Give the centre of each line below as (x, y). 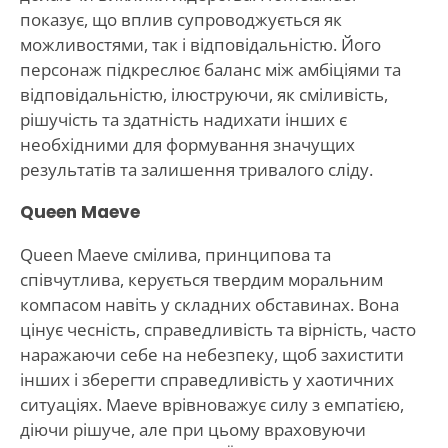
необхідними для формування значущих (187, 144)
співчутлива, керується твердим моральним (201, 279)
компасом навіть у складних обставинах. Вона (209, 304)
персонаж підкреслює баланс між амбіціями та (210, 69)
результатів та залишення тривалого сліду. (196, 169)
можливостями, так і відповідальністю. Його (200, 44)
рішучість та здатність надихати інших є (183, 119)
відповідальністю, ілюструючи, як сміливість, (203, 94)
